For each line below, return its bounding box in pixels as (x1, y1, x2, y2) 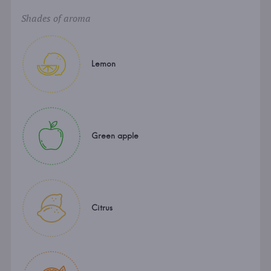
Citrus (91, 203, 113, 213)
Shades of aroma (21, 11, 91, 25)
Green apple (91, 131, 139, 141)
